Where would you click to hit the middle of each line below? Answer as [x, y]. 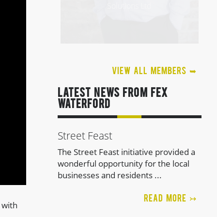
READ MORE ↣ [170, 199]
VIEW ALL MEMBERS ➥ [155, 71]
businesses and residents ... [109, 175]
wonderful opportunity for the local [123, 163]
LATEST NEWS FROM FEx [112, 94]
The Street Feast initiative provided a [126, 152]
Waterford [84, 105]
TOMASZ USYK [130, 192]
